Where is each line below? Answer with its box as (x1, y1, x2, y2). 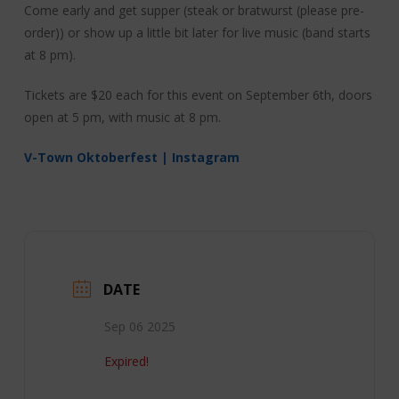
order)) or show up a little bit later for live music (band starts (23, 24, 370, 42)
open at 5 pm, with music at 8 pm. (23, 109, 221, 126)
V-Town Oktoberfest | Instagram (23, 149, 240, 167)
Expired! (103, 353, 149, 370)
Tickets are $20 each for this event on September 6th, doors (23, 86, 372, 104)
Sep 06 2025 (103, 318, 175, 336)
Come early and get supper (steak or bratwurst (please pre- (23, 2, 364, 20)
